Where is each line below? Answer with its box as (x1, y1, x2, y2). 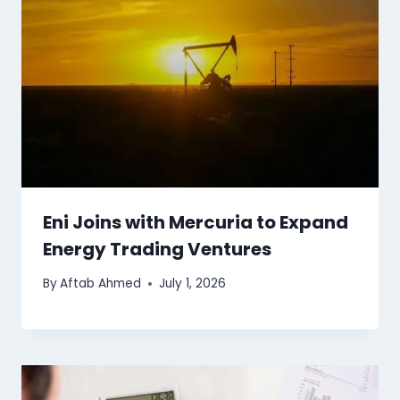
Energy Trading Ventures (43, 236, 271, 262)
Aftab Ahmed (60, 275, 142, 293)
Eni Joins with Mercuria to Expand (43, 209, 348, 235)
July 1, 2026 (159, 275, 227, 293)
